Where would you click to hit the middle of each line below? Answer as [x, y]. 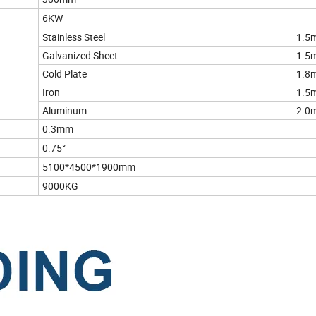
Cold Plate [66, 74]
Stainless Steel [74, 37]
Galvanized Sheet [80, 56]
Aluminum [65, 111]
